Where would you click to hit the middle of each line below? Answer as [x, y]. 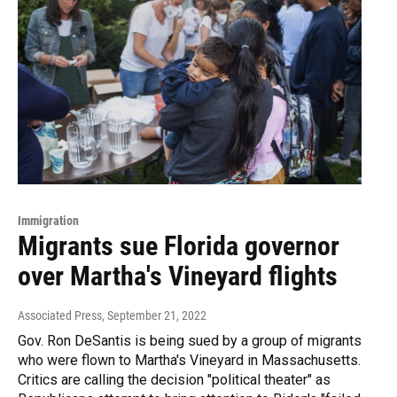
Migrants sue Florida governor [179, 246]
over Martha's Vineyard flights [178, 276]
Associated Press [60, 316]
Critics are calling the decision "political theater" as [174, 380]
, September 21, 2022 [154, 316]
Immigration [48, 221]
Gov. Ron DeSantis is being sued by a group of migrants [190, 341]
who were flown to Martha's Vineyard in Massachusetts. [189, 361]
